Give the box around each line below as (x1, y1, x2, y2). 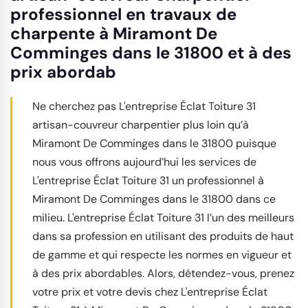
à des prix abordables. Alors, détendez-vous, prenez (32, 266, 294, 280)
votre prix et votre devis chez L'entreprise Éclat (32, 285, 267, 299)
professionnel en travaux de (10, 3, 236, 25)
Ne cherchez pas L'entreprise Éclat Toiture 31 (32, 99, 256, 113)
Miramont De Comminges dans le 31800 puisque (32, 136, 276, 151)
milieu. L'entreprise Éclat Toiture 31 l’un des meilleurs (32, 210, 294, 225)
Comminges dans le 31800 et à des (10, 42, 291, 63)
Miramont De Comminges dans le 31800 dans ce (32, 192, 276, 206)
